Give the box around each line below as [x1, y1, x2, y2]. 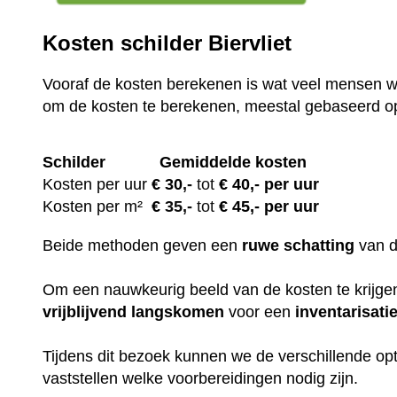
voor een [224, 302, 296, 321]
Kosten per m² [43, 197, 152, 215]
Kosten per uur [43, 175, 148, 193]
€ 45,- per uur [214, 197, 320, 215]
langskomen [131, 302, 225, 321]
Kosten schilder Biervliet [43, 30, 292, 55]
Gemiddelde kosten [160, 152, 312, 171]
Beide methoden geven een [43, 236, 243, 254]
